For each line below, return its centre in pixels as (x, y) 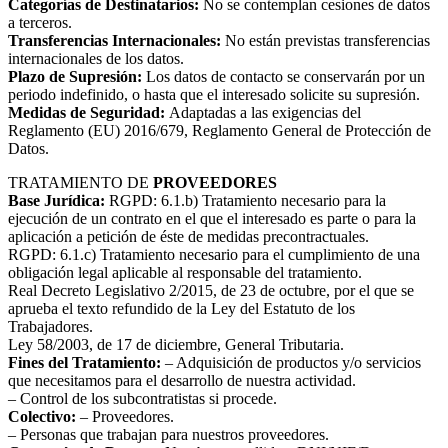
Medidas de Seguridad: (86, 113)
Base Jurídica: (56, 201)
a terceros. (40, 23)
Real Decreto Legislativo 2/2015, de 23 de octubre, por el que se (211, 291)
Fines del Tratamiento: (84, 363)
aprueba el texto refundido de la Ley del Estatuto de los (181, 309)
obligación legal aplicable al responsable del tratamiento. (185, 273)
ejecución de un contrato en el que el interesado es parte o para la (212, 219)
